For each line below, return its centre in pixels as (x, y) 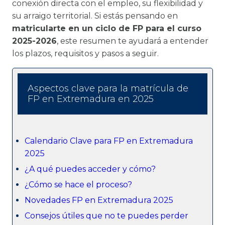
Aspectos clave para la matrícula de (108, 88)
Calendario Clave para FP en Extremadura (109, 141)
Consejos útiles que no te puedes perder (106, 215)
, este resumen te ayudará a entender (133, 41)
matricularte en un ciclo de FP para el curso (107, 28)
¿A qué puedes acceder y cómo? (90, 169)
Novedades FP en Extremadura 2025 (99, 200)
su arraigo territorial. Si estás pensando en (95, 16)
